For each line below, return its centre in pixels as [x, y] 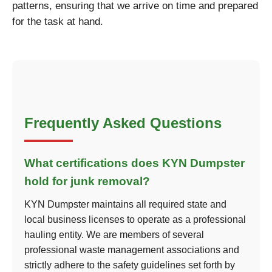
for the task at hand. [58, 22]
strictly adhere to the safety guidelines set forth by [130, 265]
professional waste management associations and [132, 250]
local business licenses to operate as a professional [135, 219]
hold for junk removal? [87, 181]
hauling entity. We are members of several [114, 235]
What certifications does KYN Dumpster [134, 163]
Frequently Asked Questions [123, 123]
